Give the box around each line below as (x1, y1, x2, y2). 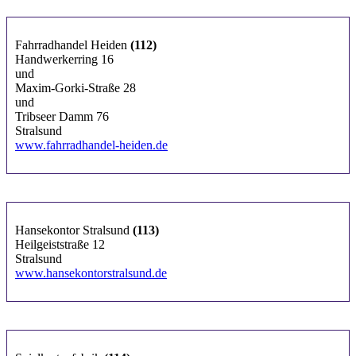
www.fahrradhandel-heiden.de (15, 137, 168, 152)
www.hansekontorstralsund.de (15, 265, 167, 280)
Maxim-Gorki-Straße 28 (15, 80, 136, 95)
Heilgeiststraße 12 (15, 237, 105, 251)
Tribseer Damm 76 (15, 109, 109, 123)
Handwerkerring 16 (15, 52, 114, 66)
